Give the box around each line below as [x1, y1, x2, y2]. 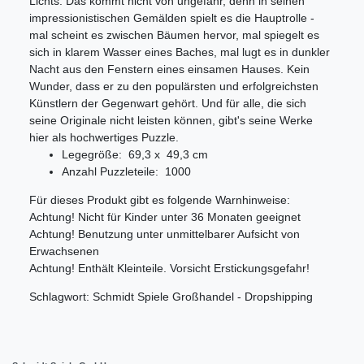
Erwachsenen [29, 244, 99, 258]
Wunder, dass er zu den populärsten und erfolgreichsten [29, 79, 318, 93]
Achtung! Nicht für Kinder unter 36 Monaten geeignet [29, 210, 301, 223]
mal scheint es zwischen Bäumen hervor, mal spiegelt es [29, 28, 319, 41]
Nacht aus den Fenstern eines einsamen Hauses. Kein [29, 62, 310, 76]
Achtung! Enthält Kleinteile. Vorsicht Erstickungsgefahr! [29, 261, 310, 275]
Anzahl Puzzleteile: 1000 [62, 164, 191, 178]
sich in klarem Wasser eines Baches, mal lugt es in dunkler [29, 45, 330, 58]
